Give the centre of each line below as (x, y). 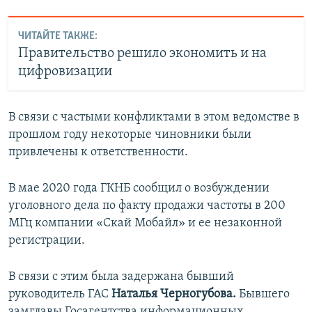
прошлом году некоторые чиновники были (130, 135)
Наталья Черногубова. (175, 295)
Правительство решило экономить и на (142, 53)
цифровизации (65, 71)
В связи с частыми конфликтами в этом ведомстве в (154, 118)
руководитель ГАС (60, 295)
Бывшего (264, 295)
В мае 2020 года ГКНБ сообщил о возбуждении (139, 189)
